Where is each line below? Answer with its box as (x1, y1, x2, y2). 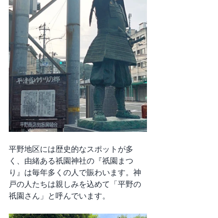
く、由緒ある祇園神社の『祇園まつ (9, 156, 133, 165)
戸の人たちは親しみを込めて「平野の (9, 180, 141, 188)
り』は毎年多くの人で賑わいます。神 (9, 168, 141, 177)
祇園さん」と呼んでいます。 (9, 191, 110, 200)
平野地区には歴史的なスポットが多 (9, 145, 133, 153)
